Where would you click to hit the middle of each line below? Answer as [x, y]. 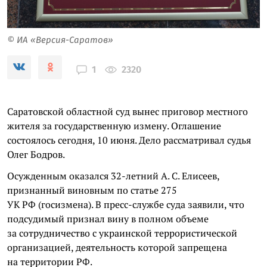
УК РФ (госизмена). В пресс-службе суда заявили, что [126, 204]
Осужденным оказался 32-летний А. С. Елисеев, [113, 176]
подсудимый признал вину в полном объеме [108, 218]
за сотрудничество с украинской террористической [122, 233]
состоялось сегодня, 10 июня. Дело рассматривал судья [129, 140]
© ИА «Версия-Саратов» [60, 40]
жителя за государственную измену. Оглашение [114, 125]
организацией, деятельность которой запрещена [117, 247]
